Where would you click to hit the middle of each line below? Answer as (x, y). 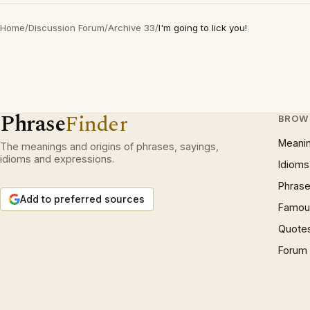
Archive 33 (131, 28)
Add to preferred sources (82, 199)
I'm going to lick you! (203, 28)
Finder (97, 124)
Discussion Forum (66, 28)
